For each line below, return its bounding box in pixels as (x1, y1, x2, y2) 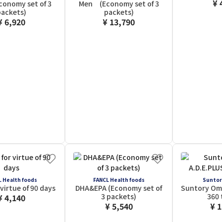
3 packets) (101, 191, 136, 201)
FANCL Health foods (93, 176, 145, 183)
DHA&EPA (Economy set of (75, 183, 162, 193)
